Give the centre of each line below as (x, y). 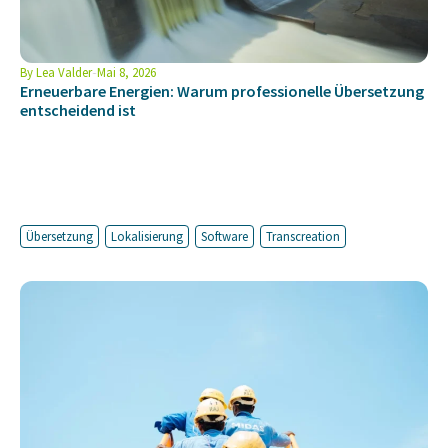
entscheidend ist (78, 110)
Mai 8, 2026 (126, 72)
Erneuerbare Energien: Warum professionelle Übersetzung (222, 91)
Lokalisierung (147, 236)
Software (224, 236)
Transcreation (303, 236)
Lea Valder (62, 72)
